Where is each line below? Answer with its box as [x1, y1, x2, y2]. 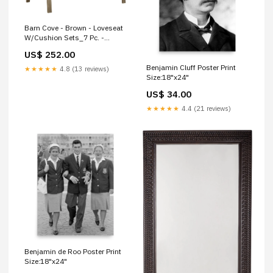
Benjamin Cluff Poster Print [146, 62, 236, 72]
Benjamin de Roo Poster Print [24, 246, 121, 256]
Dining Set [24, 42, 58, 52]
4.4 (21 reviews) [180, 104, 231, 113]
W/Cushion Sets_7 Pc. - [24, 32, 104, 42]
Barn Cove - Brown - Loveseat [24, 23, 123, 32]
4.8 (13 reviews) [58, 64, 109, 73]
